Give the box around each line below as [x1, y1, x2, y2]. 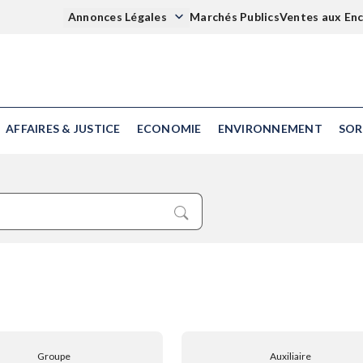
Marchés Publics [190, 10, 280, 23]
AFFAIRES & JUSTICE [6, 122, 121, 135]
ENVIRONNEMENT [217, 122, 322, 135]
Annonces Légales [67, 10, 169, 23]
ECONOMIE [136, 122, 202, 135]
